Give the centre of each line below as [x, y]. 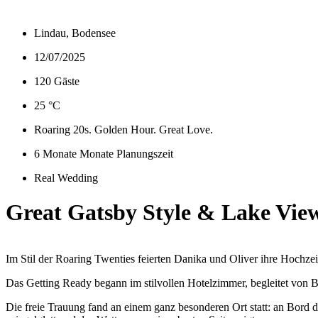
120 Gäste [57, 81]
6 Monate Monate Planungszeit [104, 153]
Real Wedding [66, 177]
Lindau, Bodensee [75, 33]
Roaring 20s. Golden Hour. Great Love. [124, 129]
